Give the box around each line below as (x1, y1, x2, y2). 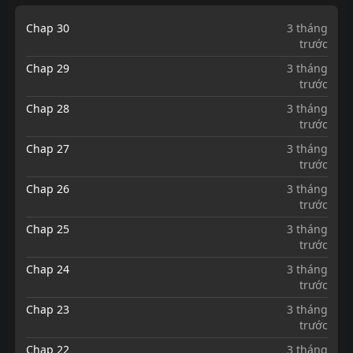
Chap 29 (25, 60, 69, 76)
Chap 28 (25, 100, 69, 116)
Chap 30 (25, 20, 69, 35)
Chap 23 (25, 301, 69, 317)
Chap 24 (25, 261, 69, 277)
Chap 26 (25, 180, 69, 196)
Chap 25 (25, 221, 69, 236)
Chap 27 (25, 140, 69, 156)
